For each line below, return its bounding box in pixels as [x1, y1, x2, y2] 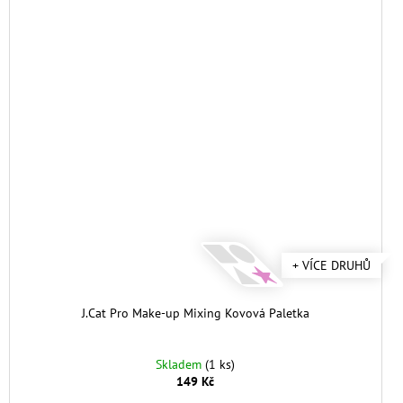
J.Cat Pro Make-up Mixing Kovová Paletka [81, 304, 309, 321]
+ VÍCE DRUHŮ [291, 256, 371, 273]
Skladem [156, 355, 206, 372]
